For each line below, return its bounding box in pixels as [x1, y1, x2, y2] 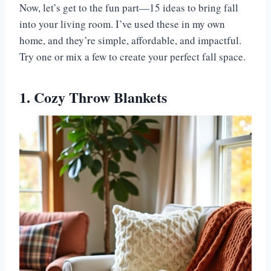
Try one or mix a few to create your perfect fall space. [19, 50, 246, 64]
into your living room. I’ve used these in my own [19, 17, 225, 31]
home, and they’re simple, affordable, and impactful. [19, 33, 241, 48]
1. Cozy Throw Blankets [19, 87, 167, 108]
